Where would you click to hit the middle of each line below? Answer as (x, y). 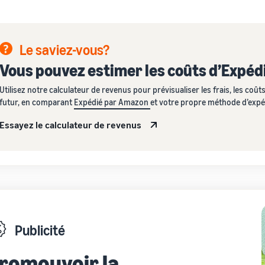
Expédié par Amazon (112, 102)
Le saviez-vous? (64, 49)
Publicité (40, 230)
